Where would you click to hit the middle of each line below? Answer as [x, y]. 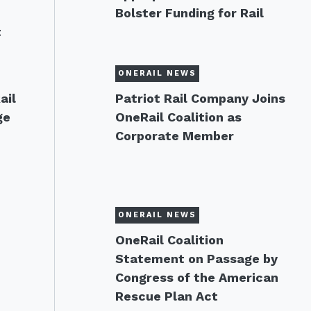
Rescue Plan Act [166, 296]
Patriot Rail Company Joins [200, 98]
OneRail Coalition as [178, 117]
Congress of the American [196, 277]
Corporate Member [174, 136]
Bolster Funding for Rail [189, 13]
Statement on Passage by [196, 259]
